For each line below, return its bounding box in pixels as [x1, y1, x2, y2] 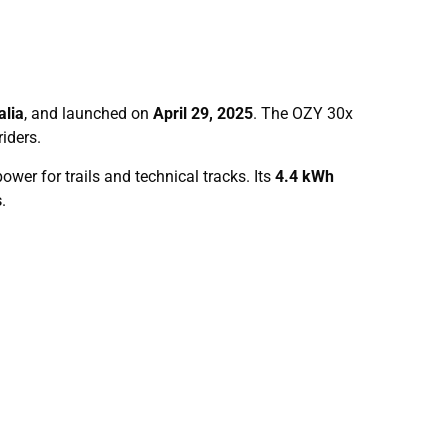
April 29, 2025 [153, 104, 253, 124]
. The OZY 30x [253, 104, 353, 124]
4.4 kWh [275, 166, 334, 186]
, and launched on [24, 104, 153, 124]
